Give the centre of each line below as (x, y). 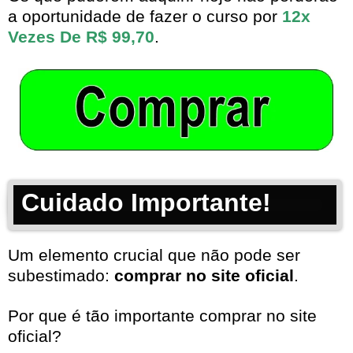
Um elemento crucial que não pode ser (154, 255)
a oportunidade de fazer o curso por (145, 17)
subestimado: (61, 276)
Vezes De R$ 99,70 (81, 37)
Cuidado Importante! (146, 203)
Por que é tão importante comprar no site (162, 316)
